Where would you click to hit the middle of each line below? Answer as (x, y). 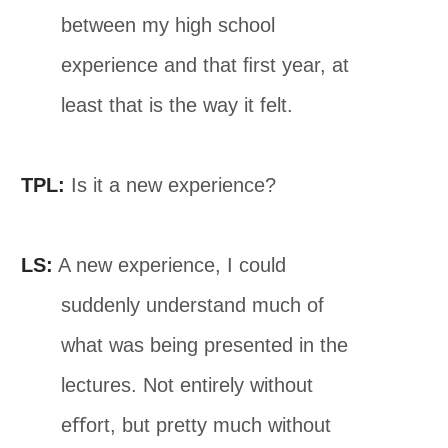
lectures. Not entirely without (187, 384)
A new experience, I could (170, 264)
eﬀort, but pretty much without (196, 424)
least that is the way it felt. (177, 104)
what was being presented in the (205, 344)
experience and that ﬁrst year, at (205, 64)
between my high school (168, 24)
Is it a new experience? (171, 184)
